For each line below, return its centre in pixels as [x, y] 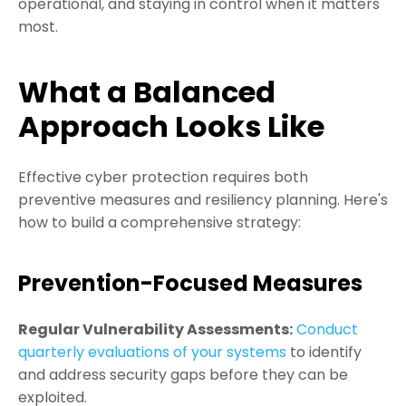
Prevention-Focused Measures [190, 284]
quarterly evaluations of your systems [152, 353]
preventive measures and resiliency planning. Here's [203, 200]
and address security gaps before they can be [183, 375]
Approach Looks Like [171, 127]
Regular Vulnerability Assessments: [155, 330]
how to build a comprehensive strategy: [159, 223]
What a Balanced [147, 92]
